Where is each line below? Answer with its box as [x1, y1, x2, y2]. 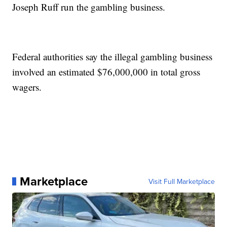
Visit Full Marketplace [148, 176, 215, 187]
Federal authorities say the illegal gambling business [12, 50, 213, 63]
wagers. [12, 81, 42, 94]
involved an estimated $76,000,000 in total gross [12, 65, 201, 79]
